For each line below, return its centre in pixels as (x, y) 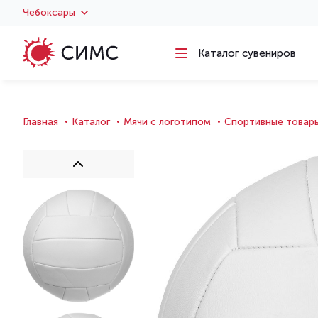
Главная (40, 121)
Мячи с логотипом (167, 121)
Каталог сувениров (247, 53)
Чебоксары (49, 12)
